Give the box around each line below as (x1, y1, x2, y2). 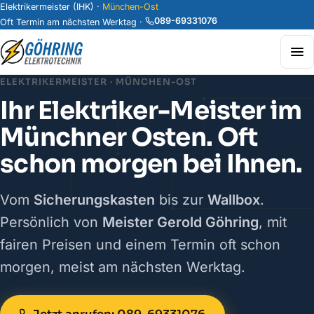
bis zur (155, 191, 207, 209)
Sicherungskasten (34, 191, 155, 209)
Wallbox (207, 191, 260, 209)
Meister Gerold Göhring (102, 214, 259, 231)
